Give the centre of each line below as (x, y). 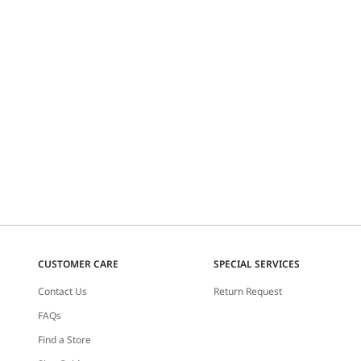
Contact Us (63, 291)
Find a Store (65, 340)
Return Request (248, 291)
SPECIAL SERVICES (257, 264)
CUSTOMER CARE (79, 264)
